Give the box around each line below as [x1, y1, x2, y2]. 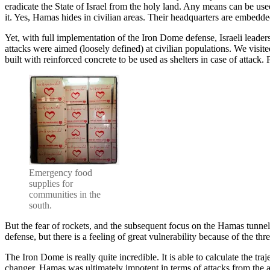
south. [29, 199, 52, 210]
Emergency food [29, 167, 92, 178]
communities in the [29, 189, 101, 199]
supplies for [29, 178, 73, 189]
